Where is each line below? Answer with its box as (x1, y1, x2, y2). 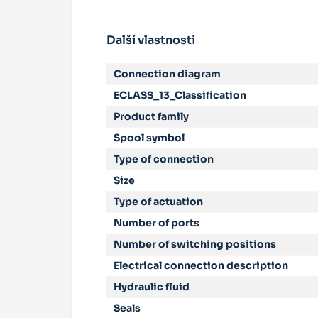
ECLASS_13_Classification (114, 88, 246, 102)
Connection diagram (114, 67, 221, 80)
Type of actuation (114, 194, 203, 208)
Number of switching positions (114, 237, 276, 251)
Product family (114, 109, 189, 123)
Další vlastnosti (106, 32, 195, 48)
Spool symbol (114, 131, 185, 144)
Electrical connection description (114, 258, 288, 272)
